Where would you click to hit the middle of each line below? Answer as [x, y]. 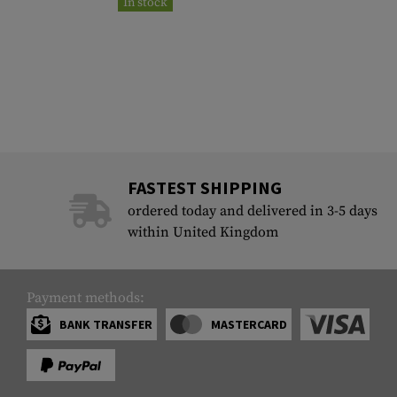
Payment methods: [86, 298]
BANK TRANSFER [106, 325]
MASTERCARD [249, 325]
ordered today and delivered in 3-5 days [252, 211]
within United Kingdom [202, 233]
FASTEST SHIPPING [204, 188]
